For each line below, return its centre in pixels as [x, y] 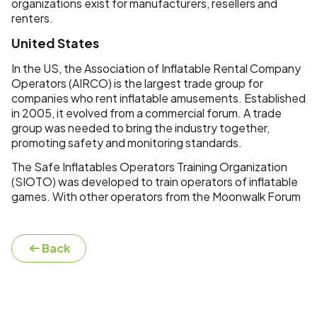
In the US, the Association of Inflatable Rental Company [156, 68]
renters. [32, 18]
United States [55, 43]
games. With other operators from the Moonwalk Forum [156, 196]
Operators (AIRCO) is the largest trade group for [137, 83]
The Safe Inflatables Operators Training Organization [149, 166]
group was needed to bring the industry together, [140, 127]
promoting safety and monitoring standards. [127, 142]
